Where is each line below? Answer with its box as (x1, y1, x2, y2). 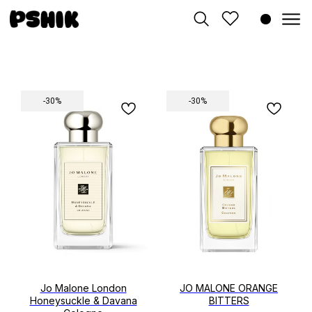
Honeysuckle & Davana (29, 294, 137, 306)
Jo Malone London (40, 281, 127, 294)
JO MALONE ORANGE (180, 281, 278, 294)
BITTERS (208, 294, 249, 306)
